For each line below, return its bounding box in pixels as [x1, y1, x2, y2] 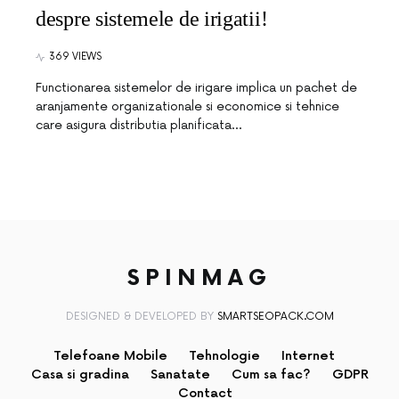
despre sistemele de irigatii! [36, 7, 268, 30]
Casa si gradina [30, 367, 129, 382]
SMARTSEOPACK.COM [216, 310, 334, 323]
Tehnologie [189, 348, 260, 363]
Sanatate [150, 367, 210, 382]
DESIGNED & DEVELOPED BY [65, 310, 217, 323]
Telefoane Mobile [53, 348, 167, 363]
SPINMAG [127, 265, 272, 291]
